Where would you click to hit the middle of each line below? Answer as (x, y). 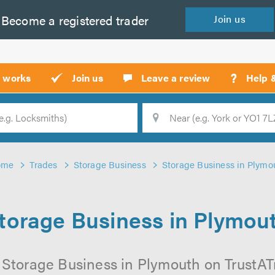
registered (84, 20)
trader (131, 20)
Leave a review (176, 78)
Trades (44, 164)
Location (110, 125)
